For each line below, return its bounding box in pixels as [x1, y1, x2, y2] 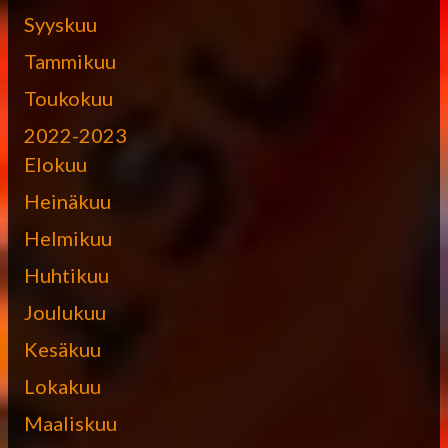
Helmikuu [24, 225, 112, 250]
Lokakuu [24, 373, 101, 398]
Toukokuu [24, 85, 113, 110]
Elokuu [24, 151, 87, 176]
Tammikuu [24, 48, 116, 73]
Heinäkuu [24, 188, 111, 213]
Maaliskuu [24, 410, 117, 435]
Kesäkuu [24, 336, 101, 361]
